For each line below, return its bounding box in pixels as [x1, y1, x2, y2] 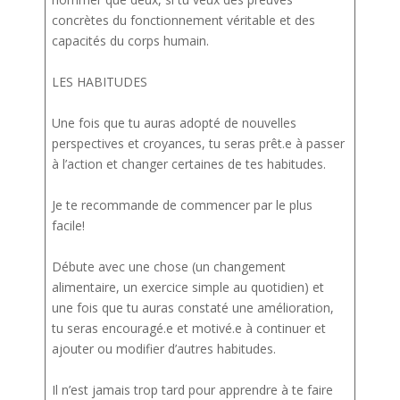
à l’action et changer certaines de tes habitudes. [52, 154, 333, 172]
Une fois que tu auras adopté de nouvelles [52, 113, 296, 131]
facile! [52, 216, 85, 234]
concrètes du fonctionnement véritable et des [52, 11, 315, 29]
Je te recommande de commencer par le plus [52, 196, 312, 213]
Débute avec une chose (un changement [52, 257, 286, 275]
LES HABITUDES [52, 72, 147, 90]
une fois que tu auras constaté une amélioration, [52, 298, 334, 316]
